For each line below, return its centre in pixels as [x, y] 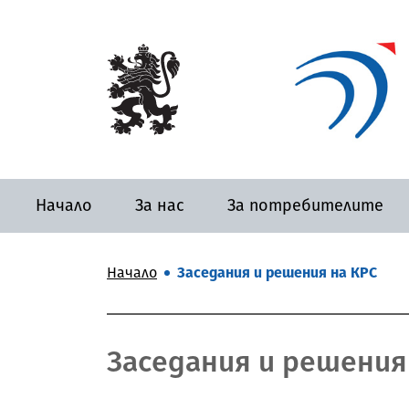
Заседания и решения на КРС [277, 272]
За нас [159, 205]
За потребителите [305, 205]
